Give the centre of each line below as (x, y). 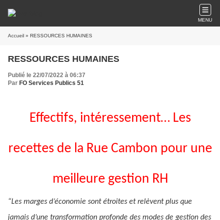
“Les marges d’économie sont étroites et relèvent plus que (100, 202)
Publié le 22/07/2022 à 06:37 (47, 75)
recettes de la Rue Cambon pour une (110, 149)
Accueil (16, 36)
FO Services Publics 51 (52, 83)
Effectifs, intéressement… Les (110, 118)
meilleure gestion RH (110, 179)
